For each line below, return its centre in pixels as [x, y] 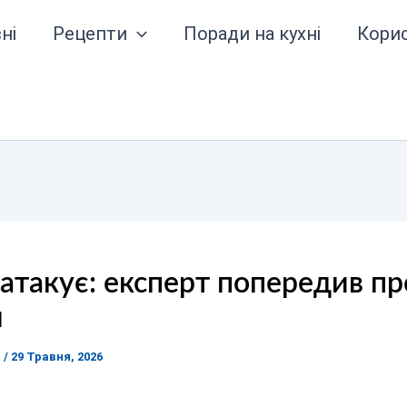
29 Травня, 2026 [56, 357]
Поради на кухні [253, 34]
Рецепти [90, 34]
